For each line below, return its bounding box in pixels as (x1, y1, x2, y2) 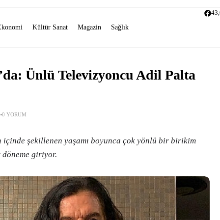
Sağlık (111, 24, 129, 31)
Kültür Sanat (32, 24, 68, 31)
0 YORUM (2, 111, 27, 117)
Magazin (78, 24, 101, 31)
